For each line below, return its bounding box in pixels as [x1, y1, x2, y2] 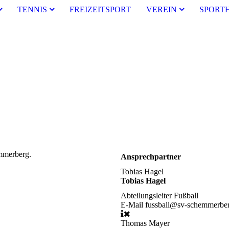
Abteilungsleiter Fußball [121, 191, 198, 200]
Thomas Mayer [121, 219, 170, 228]
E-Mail [121, 200, 145, 210]
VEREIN [146, 5, 177, 14]
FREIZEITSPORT [69, 5, 131, 14]
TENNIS [17, 5, 47, 14]
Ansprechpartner [121, 152, 181, 161]
